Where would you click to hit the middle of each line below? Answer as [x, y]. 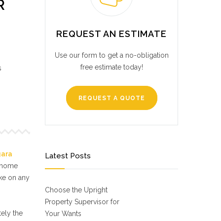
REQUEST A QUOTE [111, 98]
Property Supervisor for [82, 202]
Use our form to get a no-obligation [111, 55]
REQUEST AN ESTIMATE [111, 34]
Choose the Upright [76, 190]
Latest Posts [68, 156]
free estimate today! [111, 67]
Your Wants [63, 214]
